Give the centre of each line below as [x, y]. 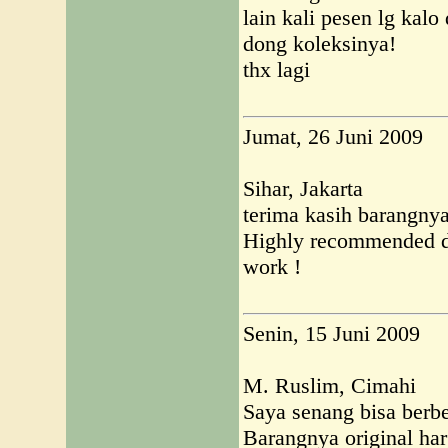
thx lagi [276, 69]
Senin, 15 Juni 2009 [331, 333]
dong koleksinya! [319, 43]
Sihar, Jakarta [303, 188]
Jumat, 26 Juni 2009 [333, 136]
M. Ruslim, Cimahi [329, 385]
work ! [272, 266]
